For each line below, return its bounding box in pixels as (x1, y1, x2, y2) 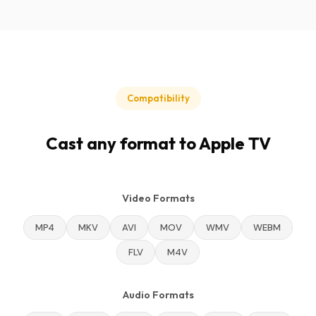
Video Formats (121, 192, 195, 205)
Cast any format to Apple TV (45, 133, 271, 154)
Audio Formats (122, 288, 194, 301)
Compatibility (126, 92, 190, 104)
